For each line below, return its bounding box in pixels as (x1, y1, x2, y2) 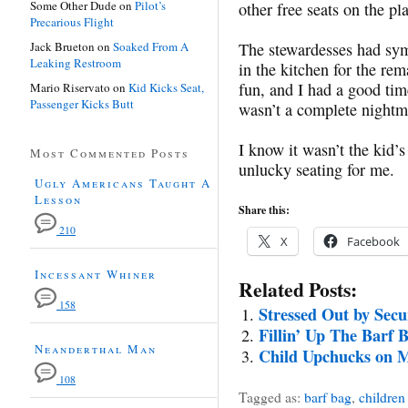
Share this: (239, 201, 290, 218)
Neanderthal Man (35, 340, 157, 357)
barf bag (304, 386, 352, 406)
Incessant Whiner (35, 265, 157, 282)
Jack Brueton (30, 37, 95, 55)
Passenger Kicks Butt (30, 95, 134, 112)
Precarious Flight (30, 13, 114, 30)
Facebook (347, 232, 400, 250)
